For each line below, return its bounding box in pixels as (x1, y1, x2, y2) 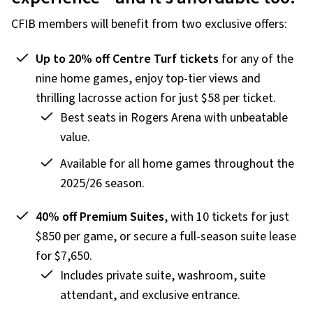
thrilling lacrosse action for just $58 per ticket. (36, 89, 276, 108)
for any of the (221, 50, 293, 68)
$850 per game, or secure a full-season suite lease (36, 228, 296, 246)
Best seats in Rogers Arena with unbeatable (60, 109, 288, 127)
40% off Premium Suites (36, 208, 164, 226)
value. (60, 129, 90, 147)
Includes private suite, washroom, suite (60, 267, 265, 285)
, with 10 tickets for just (164, 208, 289, 226)
